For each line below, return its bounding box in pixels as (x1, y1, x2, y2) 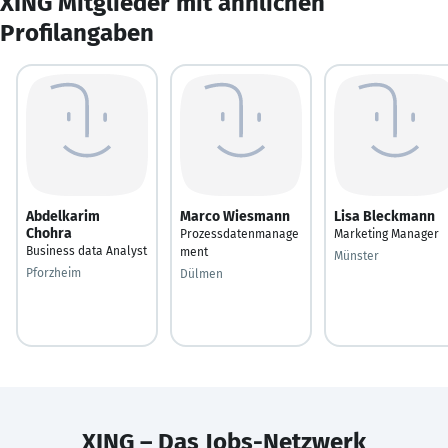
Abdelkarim (26, 207, 100, 225)
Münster (334, 248, 379, 263)
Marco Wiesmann (180, 207, 290, 225)
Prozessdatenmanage (180, 226, 299, 241)
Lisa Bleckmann (334, 207, 435, 225)
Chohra (26, 224, 72, 242)
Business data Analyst (26, 243, 147, 258)
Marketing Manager (334, 226, 439, 241)
